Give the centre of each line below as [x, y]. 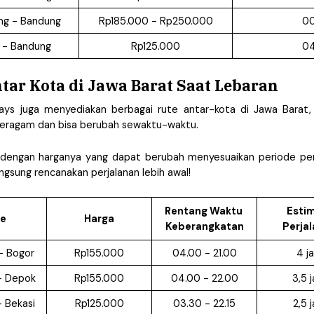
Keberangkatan [204, 226]
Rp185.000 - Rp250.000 [156, 21]
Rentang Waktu [203, 211]
